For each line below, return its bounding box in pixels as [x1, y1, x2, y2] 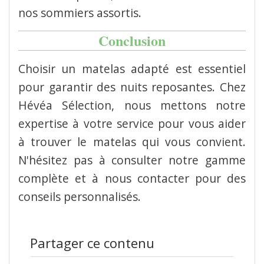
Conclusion [98, 29, 166, 51]
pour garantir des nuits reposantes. [18, 78, 216, 95]
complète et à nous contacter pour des [18, 170, 246, 186]
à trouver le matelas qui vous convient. [18, 133, 246, 150]
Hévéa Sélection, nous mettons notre [18, 97, 246, 113]
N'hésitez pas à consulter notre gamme [18, 151, 246, 168]
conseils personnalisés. [18, 188, 141, 204]
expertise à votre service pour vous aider [18, 115, 246, 131]
